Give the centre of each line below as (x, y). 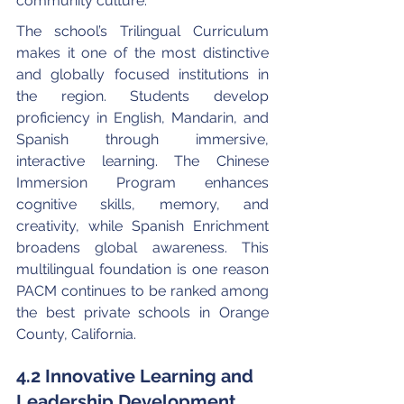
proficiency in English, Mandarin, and (144, 117)
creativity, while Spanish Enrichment (144, 225)
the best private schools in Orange (144, 312)
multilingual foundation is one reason (144, 269)
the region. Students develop (144, 96)
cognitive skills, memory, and (144, 204)
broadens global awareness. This (144, 247)
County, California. (76, 334)
